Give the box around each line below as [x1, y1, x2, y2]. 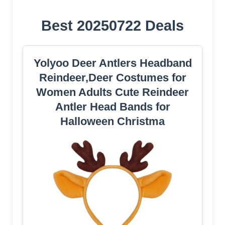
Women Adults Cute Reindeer [36, 85, 189, 98]
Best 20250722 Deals [41, 17, 184, 34]
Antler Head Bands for [55, 100, 170, 113]
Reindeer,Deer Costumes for [39, 71, 186, 84]
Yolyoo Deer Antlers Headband [33, 56, 192, 69]
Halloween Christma [60, 115, 165, 128]
